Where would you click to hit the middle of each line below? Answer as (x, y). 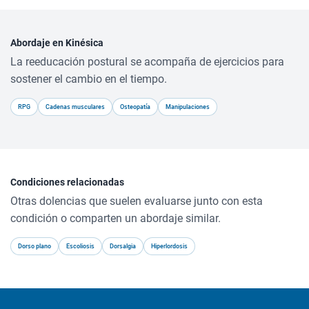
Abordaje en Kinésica (57, 42)
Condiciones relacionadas (67, 182)
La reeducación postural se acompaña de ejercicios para (147, 62)
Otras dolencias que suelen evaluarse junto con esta (137, 201)
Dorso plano (34, 246)
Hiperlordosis (169, 246)
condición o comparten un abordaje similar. (116, 218)
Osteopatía (135, 107)
